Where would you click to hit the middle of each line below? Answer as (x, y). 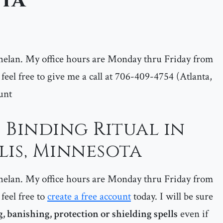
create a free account (89, 196)
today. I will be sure (172, 196)
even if (193, 214)
